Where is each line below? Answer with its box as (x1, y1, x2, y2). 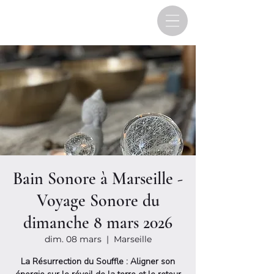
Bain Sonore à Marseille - (13, 168, 183, 189)
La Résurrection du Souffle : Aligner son (21, 256, 175, 267)
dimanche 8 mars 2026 (23, 212, 172, 233)
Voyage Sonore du (36, 190, 160, 211)
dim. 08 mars (44, 234, 102, 245)
